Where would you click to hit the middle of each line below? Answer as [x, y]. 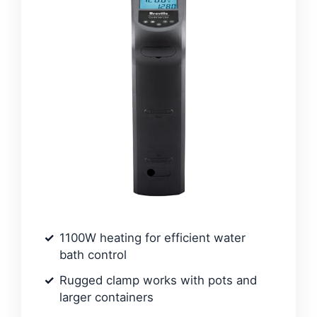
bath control [93, 254]
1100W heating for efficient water [152, 237]
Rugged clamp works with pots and [158, 280]
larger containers [106, 297]
